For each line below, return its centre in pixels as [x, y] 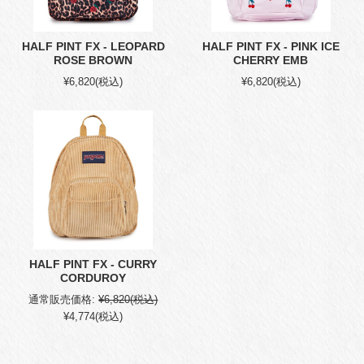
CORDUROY [93, 278]
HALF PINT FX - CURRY [93, 264]
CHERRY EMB [271, 61]
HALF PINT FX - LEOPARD [93, 47]
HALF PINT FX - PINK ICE [271, 47]
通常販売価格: [62, 299]
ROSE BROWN [93, 61]
